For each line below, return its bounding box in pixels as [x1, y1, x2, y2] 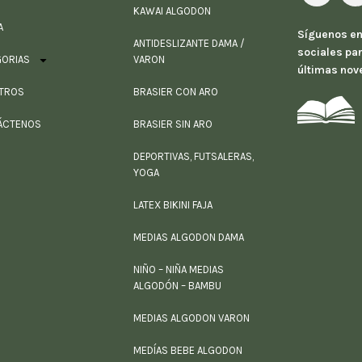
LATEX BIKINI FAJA [133, 199, 213, 211]
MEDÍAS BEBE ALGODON [133, 344, 243, 356]
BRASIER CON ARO [133, 86, 219, 98]
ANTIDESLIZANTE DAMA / [133, 37, 246, 49]
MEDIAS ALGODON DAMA [133, 231, 245, 243]
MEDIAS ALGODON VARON [133, 312, 250, 324]
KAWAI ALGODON [133, 5, 212, 17]
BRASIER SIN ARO [133, 118, 213, 130]
